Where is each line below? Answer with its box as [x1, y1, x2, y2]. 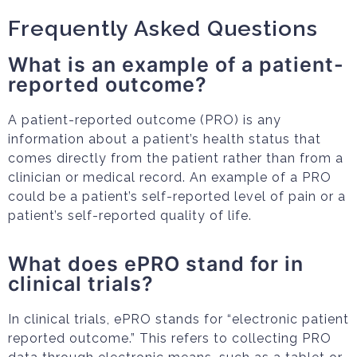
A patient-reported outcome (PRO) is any [8, 112, 281, 127]
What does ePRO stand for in [8, 252, 304, 276]
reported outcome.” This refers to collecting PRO [8, 331, 331, 346]
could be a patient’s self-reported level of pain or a [8, 189, 346, 204]
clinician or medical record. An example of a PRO [8, 170, 331, 185]
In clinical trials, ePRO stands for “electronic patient [8, 312, 349, 327]
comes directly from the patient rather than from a [8, 151, 343, 166]
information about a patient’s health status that [8, 131, 321, 147]
